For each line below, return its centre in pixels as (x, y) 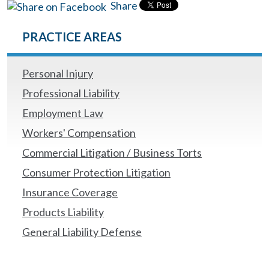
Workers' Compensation (79, 133)
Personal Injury (58, 73)
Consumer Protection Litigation (96, 172)
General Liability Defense (82, 232)
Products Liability (63, 212)
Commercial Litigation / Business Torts (112, 153)
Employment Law (63, 113)
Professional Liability (71, 93)
